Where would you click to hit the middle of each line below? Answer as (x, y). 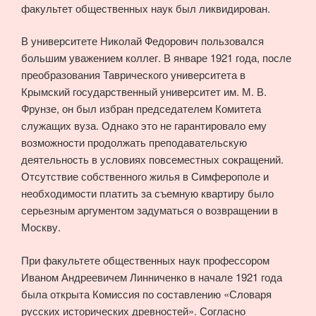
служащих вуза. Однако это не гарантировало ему (144, 126)
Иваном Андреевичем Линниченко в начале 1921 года (152, 276)
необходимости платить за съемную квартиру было (147, 193)
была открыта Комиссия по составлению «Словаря (146, 293)
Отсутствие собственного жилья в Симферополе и (145, 176)
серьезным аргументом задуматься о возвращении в (150, 210)
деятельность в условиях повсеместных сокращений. (152, 159)
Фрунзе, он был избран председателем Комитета (141, 109)
